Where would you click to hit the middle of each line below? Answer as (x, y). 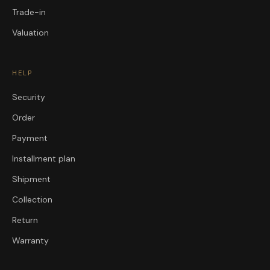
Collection (32, 200)
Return (25, 220)
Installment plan (44, 159)
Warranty (30, 241)
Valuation (30, 33)
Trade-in (29, 12)
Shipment (31, 179)
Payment (30, 138)
